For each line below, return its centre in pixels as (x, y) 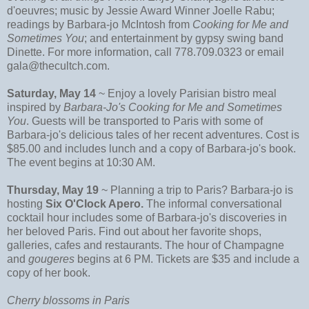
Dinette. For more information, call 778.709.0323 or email (146, 52)
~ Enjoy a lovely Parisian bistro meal (186, 93)
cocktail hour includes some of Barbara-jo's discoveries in (147, 217)
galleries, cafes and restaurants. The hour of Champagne (146, 245)
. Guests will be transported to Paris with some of (144, 121)
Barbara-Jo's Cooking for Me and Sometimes (173, 107)
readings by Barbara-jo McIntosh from (100, 24)
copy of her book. (49, 272)
